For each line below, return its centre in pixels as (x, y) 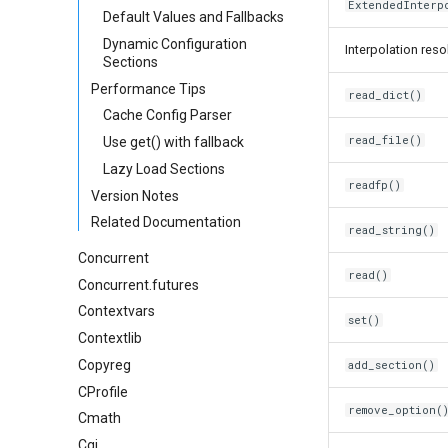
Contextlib (110, 338)
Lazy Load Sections (164, 168)
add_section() (392, 365)
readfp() (375, 185)
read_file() (385, 140)
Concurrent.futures (138, 284)
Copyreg (104, 364)
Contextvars (116, 311)
